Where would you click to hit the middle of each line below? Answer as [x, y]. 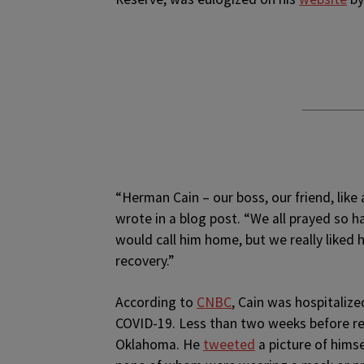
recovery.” [145, 261]
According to [156, 302]
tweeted [229, 344]
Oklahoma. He [159, 344]
